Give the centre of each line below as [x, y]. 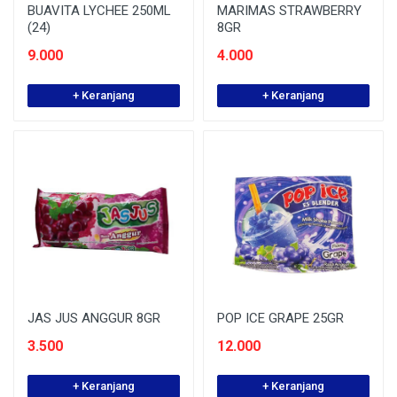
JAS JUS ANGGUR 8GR [94, 318]
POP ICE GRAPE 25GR [280, 318]
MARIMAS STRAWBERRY [289, 11]
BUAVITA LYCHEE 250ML [99, 11]
